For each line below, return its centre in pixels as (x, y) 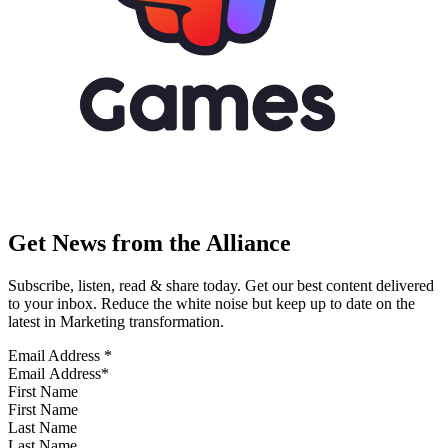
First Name (43, 392)
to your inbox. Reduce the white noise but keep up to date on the (211, 304)
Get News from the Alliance (149, 243)
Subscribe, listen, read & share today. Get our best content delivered (221, 286)
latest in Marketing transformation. (116, 322)
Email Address (56, 356)
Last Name (42, 428)
